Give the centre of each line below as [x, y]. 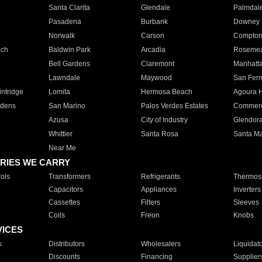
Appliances [158, 189]
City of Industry [164, 120]
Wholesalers [161, 244]
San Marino [67, 106]
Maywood [156, 78]
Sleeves [246, 202]
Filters [150, 202]
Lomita [59, 92]
